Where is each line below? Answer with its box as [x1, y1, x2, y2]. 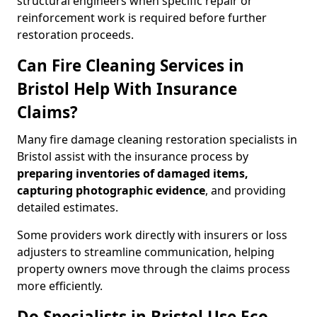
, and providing [205, 183, 286, 198]
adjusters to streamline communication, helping [17, 244, 275, 260]
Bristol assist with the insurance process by [17, 149, 248, 164]
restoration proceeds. [17, 27, 134, 42]
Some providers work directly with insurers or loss [17, 227, 287, 243]
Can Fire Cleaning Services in [17, 54, 244, 76]
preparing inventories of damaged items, [17, 166, 248, 181]
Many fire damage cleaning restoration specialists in [17, 132, 297, 147]
